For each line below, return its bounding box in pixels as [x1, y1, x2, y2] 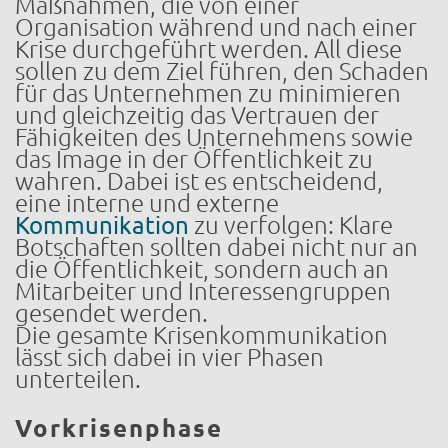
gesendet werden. [15, 299, 208, 327]
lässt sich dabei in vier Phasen [15, 343, 324, 371]
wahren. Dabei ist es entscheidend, [15, 167, 383, 195]
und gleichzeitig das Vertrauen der [15, 101, 379, 129]
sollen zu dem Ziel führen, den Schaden [15, 57, 429, 85]
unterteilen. [15, 365, 141, 393]
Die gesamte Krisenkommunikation [15, 321, 388, 349]
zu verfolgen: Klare [189, 211, 393, 239]
